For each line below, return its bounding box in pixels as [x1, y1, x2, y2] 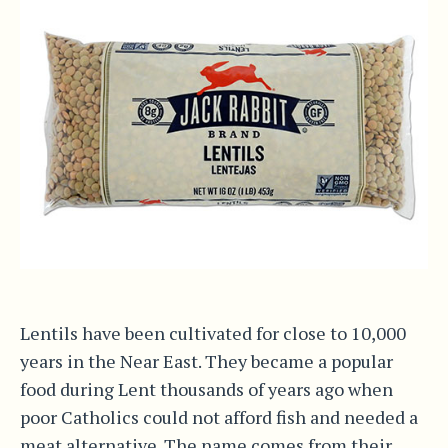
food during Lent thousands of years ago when [19, 376, 393, 401]
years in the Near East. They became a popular [19, 348, 393, 373]
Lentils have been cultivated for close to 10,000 [19, 320, 406, 345]
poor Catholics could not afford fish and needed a [19, 404, 418, 429]
